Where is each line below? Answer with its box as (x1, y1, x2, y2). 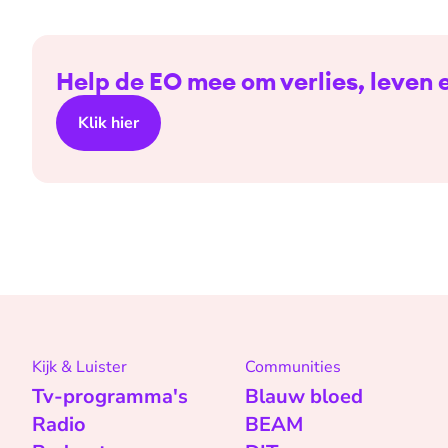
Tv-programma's (32, 383, 188, 411)
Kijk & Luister (32, 356, 127, 379)
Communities (245, 356, 342, 379)
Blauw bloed (245, 383, 364, 411)
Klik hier (78, 112, 139, 135)
